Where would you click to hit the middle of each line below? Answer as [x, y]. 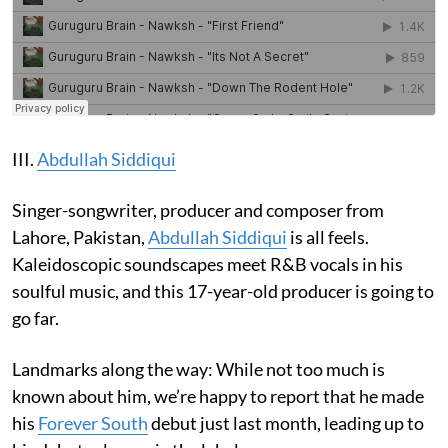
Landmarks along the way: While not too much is [198, 368]
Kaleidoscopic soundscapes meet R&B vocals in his [207, 263]
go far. [35, 317]
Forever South [93, 422]
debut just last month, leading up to [286, 422]
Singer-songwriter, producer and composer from [198, 209]
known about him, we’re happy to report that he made [218, 395]
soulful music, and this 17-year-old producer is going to [223, 290]
